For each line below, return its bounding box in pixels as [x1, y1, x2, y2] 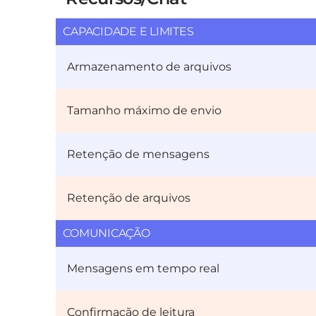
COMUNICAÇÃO [63, 226, 150, 241]
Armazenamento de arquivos [67, 60, 232, 74]
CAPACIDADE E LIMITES [63, 25, 194, 39]
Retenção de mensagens [67, 147, 210, 162]
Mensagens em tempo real [67, 262, 220, 276]
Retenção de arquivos [67, 191, 191, 205]
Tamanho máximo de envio [67, 104, 222, 118]
